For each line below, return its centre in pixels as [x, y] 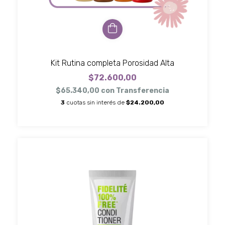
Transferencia [143, 91]
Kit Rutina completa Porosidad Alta [113, 63]
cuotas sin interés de [96, 103]
